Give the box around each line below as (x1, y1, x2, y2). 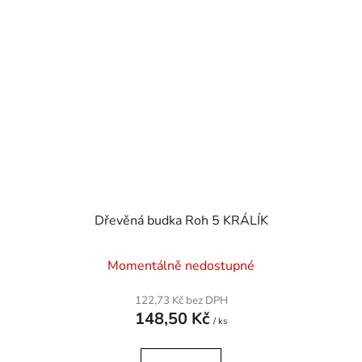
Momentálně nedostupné (107, 256, 255, 275)
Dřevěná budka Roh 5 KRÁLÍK (94, 211, 268, 229)
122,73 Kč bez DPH (134, 293, 228, 308)
